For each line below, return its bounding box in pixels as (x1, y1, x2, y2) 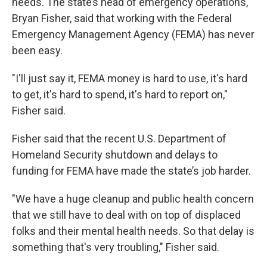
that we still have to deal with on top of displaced (12, 209, 241, 222)
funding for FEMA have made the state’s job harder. (12, 164, 251, 178)
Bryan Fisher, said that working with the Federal (12, 12, 232, 25)
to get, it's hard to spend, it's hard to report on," (12, 88, 228, 101)
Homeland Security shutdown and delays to (12, 148, 218, 162)
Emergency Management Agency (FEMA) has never (12, 28, 254, 41)
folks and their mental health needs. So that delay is (12, 225, 254, 238)
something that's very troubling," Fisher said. (12, 241, 219, 254)
